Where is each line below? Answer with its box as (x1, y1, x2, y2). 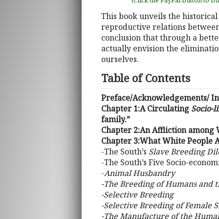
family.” (101, 114, 130, 125)
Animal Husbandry (104, 168, 175, 179)
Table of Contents (101, 70, 190, 86)
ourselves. (101, 54, 139, 65)
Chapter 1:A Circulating (101, 103, 189, 114)
